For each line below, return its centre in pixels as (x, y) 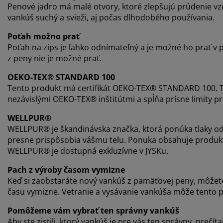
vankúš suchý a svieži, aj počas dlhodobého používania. (112, 17)
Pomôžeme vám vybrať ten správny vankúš (93, 210)
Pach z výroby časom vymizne (66, 169)
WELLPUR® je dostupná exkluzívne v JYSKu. (88, 151)
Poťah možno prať (44, 36)
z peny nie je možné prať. (56, 58)
